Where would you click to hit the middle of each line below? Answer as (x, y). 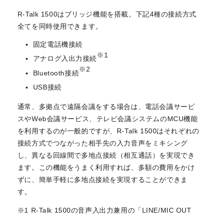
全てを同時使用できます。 (60, 27)
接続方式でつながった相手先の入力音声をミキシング (102, 143)
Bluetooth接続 (56, 73)
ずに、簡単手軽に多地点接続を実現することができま (102, 180)
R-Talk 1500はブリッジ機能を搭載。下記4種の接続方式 (107, 14)
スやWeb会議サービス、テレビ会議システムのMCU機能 (108, 119)
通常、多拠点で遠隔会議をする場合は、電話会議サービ (106, 107)
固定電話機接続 (58, 44)
